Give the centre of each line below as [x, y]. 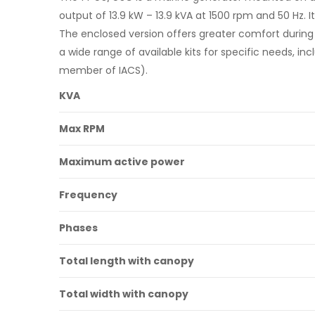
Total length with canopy [127, 261]
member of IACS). [103, 70]
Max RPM [82, 128]
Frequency [88, 194]
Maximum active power [122, 161]
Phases [78, 227]
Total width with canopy [124, 294]
